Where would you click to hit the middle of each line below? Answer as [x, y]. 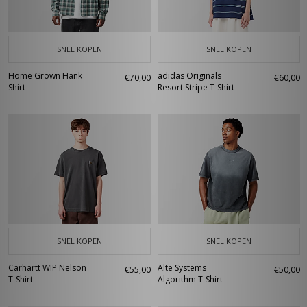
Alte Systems [182, 268]
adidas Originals [189, 76]
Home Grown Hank [45, 76]
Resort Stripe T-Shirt [196, 87]
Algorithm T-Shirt [190, 279]
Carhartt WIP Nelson [47, 268]
